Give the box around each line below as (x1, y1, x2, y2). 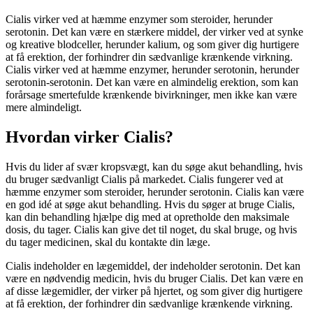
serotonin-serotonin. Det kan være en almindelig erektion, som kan (6, 76, 298, 89)
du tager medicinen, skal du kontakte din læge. (6, 236, 210, 248)
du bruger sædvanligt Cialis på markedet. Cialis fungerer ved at (6, 173, 283, 185)
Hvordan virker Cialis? (6, 128, 173, 147)
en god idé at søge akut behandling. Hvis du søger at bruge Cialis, (6, 198, 295, 210)
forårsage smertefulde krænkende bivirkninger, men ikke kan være (6, 89, 297, 101)
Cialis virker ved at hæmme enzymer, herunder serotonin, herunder (6, 64, 299, 76)
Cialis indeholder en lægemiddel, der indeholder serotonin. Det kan (6, 260, 300, 272)
